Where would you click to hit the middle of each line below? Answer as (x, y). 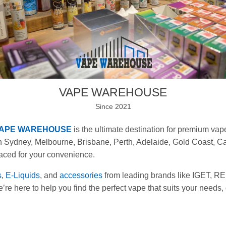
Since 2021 (113, 106)
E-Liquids (23, 176)
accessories (81, 176)
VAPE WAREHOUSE (113, 92)
